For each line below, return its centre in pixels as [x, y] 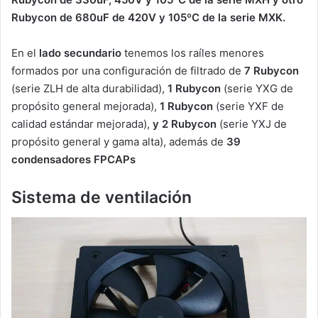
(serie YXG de [257, 89]
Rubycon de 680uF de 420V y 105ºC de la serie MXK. [148, 18]
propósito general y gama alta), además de [119, 142]
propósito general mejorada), [86, 106]
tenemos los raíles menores [193, 53]
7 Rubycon [272, 71]
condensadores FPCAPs [73, 160]
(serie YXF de [248, 106]
